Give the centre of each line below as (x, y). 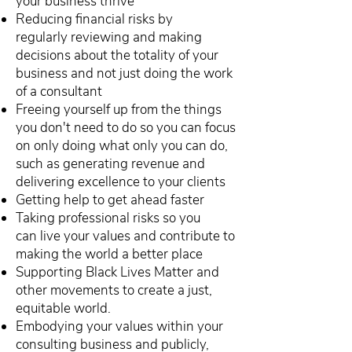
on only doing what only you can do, (122, 146)
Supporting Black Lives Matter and (117, 272)
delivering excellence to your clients (121, 182)
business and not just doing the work (124, 73)
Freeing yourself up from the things (119, 110)
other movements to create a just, (114, 290)
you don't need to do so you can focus (126, 128)
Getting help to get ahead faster (110, 200)
